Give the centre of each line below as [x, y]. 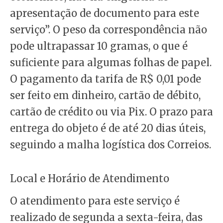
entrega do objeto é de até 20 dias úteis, [108, 128]
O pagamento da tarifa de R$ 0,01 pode [106, 79]
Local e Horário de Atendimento [90, 179]
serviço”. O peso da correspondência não [109, 30]
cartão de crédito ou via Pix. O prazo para [111, 112]
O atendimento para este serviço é [95, 201]
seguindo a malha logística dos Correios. [111, 145]
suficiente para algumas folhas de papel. [111, 63]
